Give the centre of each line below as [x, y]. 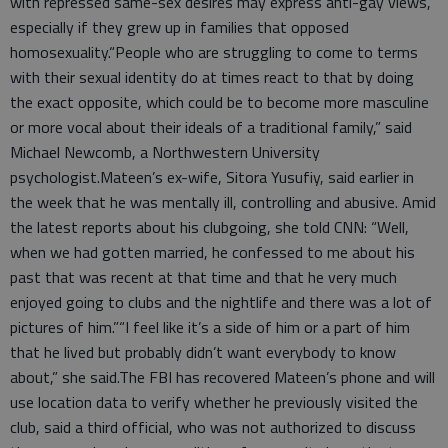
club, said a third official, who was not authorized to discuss [213, 426]
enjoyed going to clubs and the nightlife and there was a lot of [221, 301]
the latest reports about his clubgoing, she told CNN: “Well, [209, 226]
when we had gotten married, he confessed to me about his [212, 251]
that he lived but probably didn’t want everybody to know [203, 351]
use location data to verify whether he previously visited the [214, 401]
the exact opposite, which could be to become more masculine [219, 101]
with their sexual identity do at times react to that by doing [212, 76]
